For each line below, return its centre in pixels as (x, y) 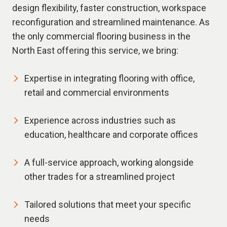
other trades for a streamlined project (100, 177)
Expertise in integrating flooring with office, (109, 79)
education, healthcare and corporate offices (111, 135)
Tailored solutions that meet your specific (108, 205)
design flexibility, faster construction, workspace (109, 8)
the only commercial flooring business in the (101, 36)
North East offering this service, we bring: (95, 51)
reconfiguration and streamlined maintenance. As (111, 22)
